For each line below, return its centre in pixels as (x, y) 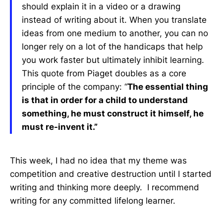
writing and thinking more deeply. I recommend (105, 188)
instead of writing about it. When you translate (114, 20)
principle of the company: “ (75, 87)
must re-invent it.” (60, 127)
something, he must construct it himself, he (113, 114)
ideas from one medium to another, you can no (115, 33)
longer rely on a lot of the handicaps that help (112, 47)
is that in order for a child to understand (105, 100)
